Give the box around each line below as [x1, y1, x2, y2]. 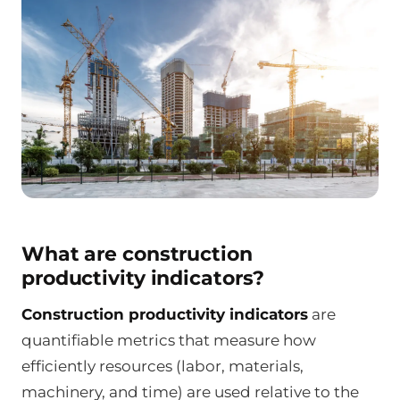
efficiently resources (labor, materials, [21, 356, 304, 375]
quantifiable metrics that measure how [21, 330, 316, 349]
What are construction [21, 241, 253, 266]
